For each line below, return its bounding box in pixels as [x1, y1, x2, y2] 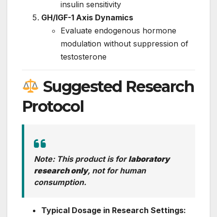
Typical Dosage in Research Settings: [41, 205, 186, 216]
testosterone [61, 51, 107, 62]
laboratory [128, 154, 170, 164]
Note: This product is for [34, 154, 128, 164]
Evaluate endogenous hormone [61, 25, 176, 35]
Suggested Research [39, 77, 194, 96]
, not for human [88, 166, 146, 176]
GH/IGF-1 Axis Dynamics [41, 12, 133, 22]
